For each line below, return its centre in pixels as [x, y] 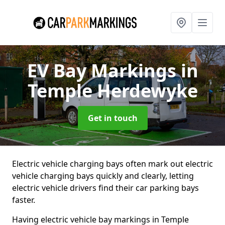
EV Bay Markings [104, 71]
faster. [24, 200]
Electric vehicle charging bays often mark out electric [113, 164]
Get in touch [113, 118]
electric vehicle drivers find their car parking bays [105, 188]
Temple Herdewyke [113, 91]
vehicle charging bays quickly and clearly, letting [103, 176]
